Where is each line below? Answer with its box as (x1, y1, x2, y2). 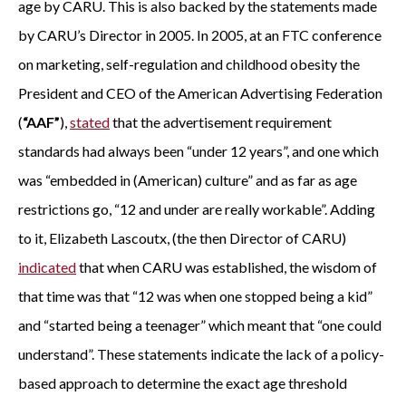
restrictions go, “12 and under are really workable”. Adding (18, 200, 375, 217)
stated (70, 113, 110, 130)
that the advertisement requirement (110, 113, 332, 130)
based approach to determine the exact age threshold (18, 374, 347, 391)
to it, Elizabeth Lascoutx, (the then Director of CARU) (18, 229, 346, 246)
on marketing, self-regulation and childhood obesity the (18, 55, 360, 72)
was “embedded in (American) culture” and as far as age (18, 171, 357, 188)
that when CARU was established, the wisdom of (76, 258, 377, 275)
